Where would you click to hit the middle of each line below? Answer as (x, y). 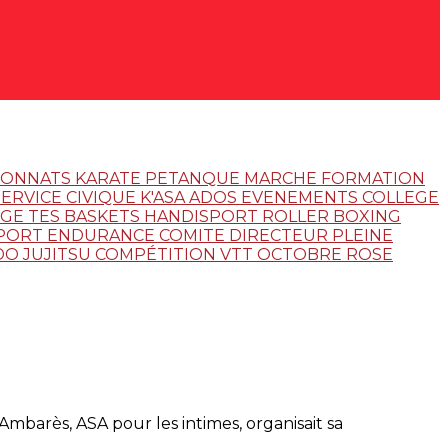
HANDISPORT (203, 216)
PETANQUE (194, 178)
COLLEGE (400, 197)
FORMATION (373, 178)
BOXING (367, 216)
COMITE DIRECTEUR (245, 235)
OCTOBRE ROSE (325, 254)
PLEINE (362, 235)
